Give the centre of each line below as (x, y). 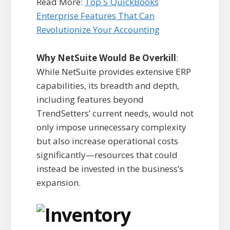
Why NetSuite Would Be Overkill (106, 58)
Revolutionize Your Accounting (98, 30)
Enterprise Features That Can (95, 16)
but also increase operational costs (107, 141)
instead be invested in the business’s (110, 169)
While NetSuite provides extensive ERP (113, 72)
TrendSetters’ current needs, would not (115, 113)
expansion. (58, 183)
